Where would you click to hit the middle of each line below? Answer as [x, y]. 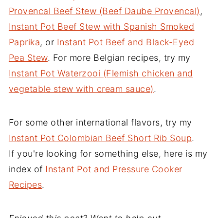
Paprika [24, 42]
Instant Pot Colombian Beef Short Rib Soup [100, 138]
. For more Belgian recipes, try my [119, 58]
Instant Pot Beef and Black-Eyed [126, 42]
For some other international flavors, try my [100, 123]
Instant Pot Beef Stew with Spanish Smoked [101, 27]
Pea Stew [28, 58]
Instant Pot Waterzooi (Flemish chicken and [101, 73]
